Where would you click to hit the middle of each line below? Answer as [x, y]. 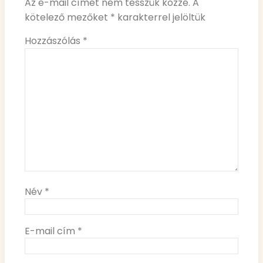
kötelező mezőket [68, 18]
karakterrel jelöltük [160, 18]
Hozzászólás [54, 41]
